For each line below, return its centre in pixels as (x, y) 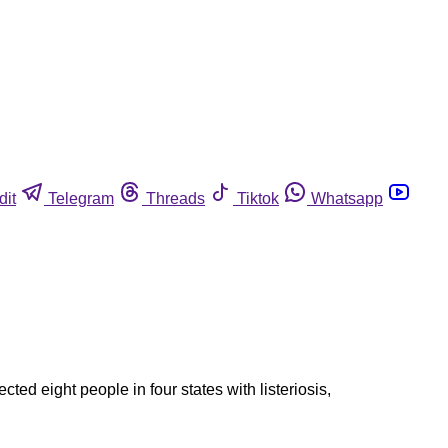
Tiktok (258, 198)
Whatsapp (347, 198)
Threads (175, 198)
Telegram (81, 198)
